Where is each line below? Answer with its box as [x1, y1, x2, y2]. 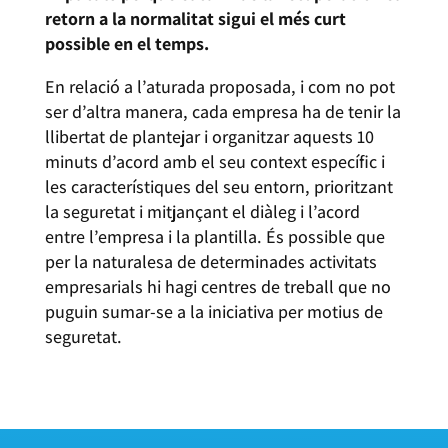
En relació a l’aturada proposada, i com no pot [44, 74, 395, 98]
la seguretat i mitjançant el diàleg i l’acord [44, 199, 360, 223]
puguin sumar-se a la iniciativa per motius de [44, 299, 383, 323]
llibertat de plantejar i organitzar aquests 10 [44, 124, 374, 148]
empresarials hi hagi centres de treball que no [44, 274, 391, 298]
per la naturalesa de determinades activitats [44, 249, 377, 273]
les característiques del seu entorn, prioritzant [44, 174, 393, 198]
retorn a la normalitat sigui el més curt [44, 6, 346, 30]
